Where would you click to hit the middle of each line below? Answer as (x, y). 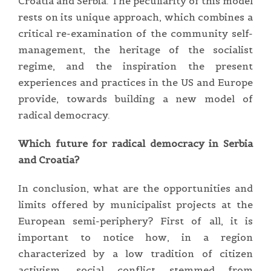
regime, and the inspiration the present (135, 66)
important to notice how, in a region (135, 237)
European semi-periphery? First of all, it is (135, 220)
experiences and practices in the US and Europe (135, 82)
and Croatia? (49, 159)
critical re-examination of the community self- (135, 33)
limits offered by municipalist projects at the (135, 204)
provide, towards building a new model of (135, 98)
